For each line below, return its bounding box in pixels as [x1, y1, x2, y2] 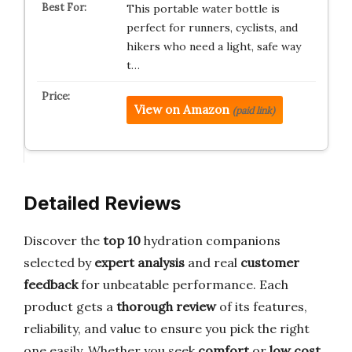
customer [240, 255, 299, 270]
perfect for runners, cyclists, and [126, 20, 298, 35]
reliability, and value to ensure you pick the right [24, 321, 310, 336]
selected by [24, 255, 94, 270]
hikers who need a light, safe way [126, 39, 301, 53]
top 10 [103, 233, 141, 248]
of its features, [216, 299, 307, 314]
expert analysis [94, 255, 185, 270]
